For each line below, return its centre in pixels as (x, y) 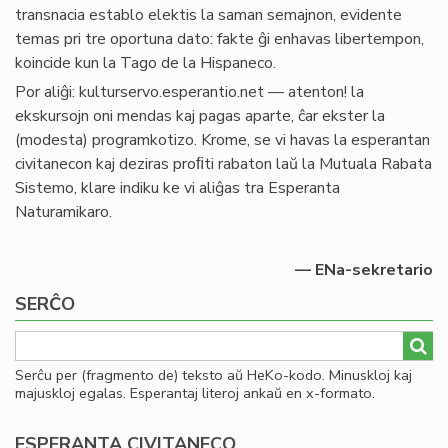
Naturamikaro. (63, 212)
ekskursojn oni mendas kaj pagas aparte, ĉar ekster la (200, 116)
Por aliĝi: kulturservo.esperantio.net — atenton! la (189, 92)
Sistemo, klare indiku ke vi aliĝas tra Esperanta (177, 188)
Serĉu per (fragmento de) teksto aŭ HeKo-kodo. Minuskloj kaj (213, 375)
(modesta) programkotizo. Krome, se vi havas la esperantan (222, 140)
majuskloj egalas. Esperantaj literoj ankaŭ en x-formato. (195, 393)
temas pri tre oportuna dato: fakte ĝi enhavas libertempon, (219, 39)
